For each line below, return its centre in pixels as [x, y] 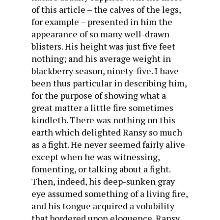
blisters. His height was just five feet [103, 46]
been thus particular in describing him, [109, 83]
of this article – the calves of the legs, [106, 9]
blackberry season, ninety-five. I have [105, 71]
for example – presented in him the [102, 22]
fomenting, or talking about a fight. [101, 169]
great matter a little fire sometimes [102, 108]
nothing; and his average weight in [101, 58]
